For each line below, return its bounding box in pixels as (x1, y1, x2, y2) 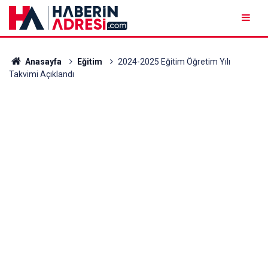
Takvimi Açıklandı (9, 69, 74, 79)
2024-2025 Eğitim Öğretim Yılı (117, 57, 230, 66)
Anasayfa (23, 57, 62, 66)
